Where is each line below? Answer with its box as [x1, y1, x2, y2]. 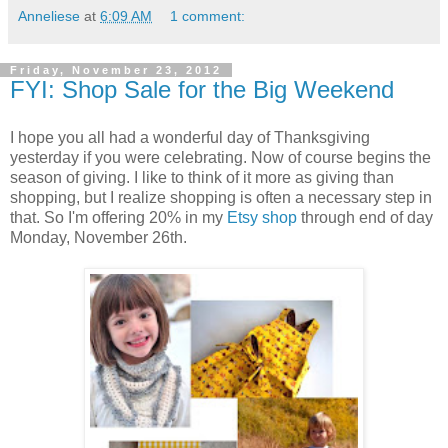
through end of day [297, 208, 433, 226]
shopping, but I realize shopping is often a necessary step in [10, 188, 432, 206]
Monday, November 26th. [10, 228, 187, 246]
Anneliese [18, 7, 80, 24]
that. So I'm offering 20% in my [10, 208, 227, 226]
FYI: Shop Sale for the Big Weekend [10, 75, 394, 103]
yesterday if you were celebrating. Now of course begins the [10, 148, 431, 166]
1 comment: [170, 7, 246, 24]
